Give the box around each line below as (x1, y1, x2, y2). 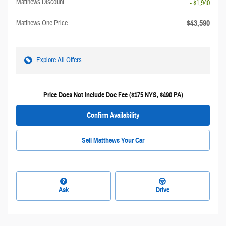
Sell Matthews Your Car (82, 136, 144, 145)
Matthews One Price (16, 18, 68, 28)
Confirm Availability (87, 110, 139, 120)
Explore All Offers (36, 55, 82, 65)
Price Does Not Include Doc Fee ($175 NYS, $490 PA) (43, 90, 183, 99)
